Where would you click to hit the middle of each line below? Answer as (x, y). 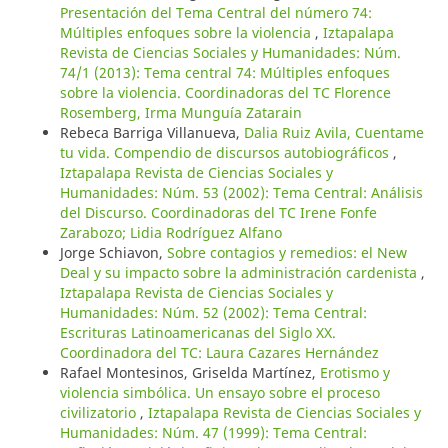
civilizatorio (99, 412)
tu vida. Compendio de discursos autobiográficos (226, 152)
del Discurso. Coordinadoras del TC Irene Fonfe (218, 212)
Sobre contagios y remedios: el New (286, 252)
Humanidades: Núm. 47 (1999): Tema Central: (213, 432)
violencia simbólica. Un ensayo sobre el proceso (219, 392)
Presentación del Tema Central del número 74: (215, 12)
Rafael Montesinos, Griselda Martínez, (189, 372)
